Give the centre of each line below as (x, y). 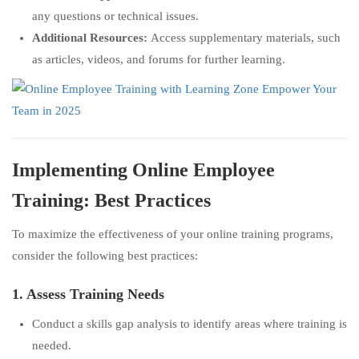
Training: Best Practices (111, 200)
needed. (52, 345)
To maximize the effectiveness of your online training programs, (173, 234)
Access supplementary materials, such (244, 38)
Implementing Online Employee (143, 170)
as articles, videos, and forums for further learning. (159, 59)
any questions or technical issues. (115, 16)
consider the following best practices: (105, 256)
